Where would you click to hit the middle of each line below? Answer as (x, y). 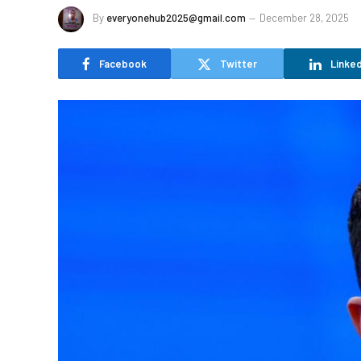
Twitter (239, 63)
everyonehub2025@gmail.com (176, 18)
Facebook (123, 63)
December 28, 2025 (304, 18)
